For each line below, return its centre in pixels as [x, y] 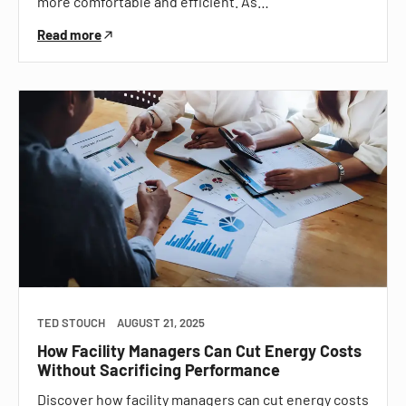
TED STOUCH [71, 323]
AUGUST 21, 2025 [161, 323]
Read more [69, 34]
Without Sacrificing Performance [159, 370]
